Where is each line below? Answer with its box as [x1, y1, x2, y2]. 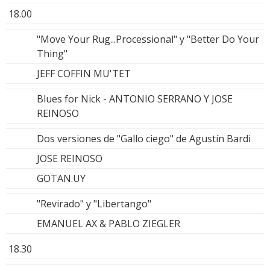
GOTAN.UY [37, 171, 86, 185]
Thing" [37, 46, 67, 60]
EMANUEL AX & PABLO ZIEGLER [37, 216, 180, 230]
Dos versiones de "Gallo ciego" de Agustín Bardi [37, 131, 251, 145]
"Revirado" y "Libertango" [37, 196, 151, 210]
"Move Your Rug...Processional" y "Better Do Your [37, 32, 259, 46]
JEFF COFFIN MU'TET [37, 66, 131, 80]
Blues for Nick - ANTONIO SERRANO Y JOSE [37, 92, 233, 105]
